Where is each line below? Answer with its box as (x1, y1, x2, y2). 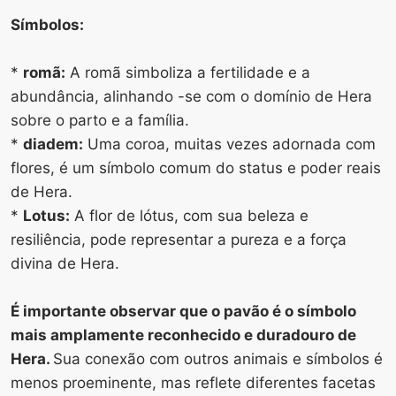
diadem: (23, 134, 83, 153)
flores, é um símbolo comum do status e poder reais (11, 158, 381, 177)
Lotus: (23, 206, 70, 225)
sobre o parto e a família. (11, 110, 189, 129)
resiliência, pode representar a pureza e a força (11, 230, 346, 248)
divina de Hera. (11, 254, 119, 272)
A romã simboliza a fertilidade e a (65, 63, 310, 81)
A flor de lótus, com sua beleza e (70, 206, 308, 225)
